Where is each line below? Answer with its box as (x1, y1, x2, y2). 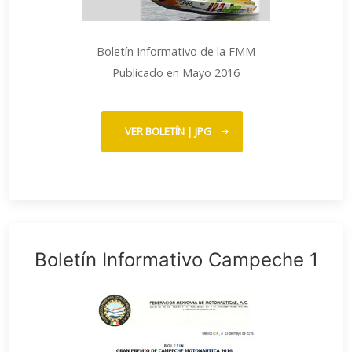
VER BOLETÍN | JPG (125, 124, 211, 138)
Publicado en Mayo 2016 (112, 65, 240, 80)
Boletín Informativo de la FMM (97, 44, 255, 59)
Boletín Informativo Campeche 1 (34, 248, 318, 271)
